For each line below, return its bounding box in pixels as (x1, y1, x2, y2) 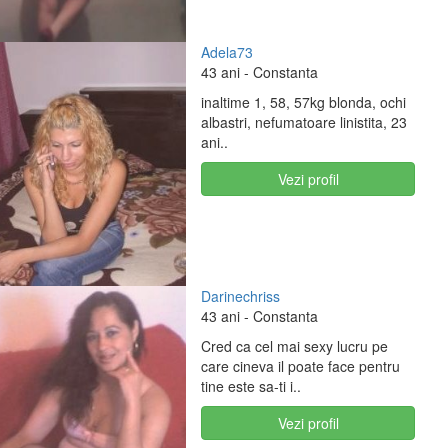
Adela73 (201, 42, 254, 63)
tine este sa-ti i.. (201, 376, 302, 396)
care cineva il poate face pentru (201, 356, 401, 376)
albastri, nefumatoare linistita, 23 (201, 112, 408, 133)
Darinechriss (201, 286, 281, 306)
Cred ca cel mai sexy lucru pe (201, 336, 389, 356)
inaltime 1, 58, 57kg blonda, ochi (201, 92, 407, 113)
